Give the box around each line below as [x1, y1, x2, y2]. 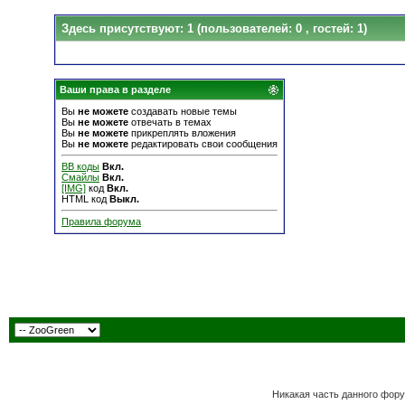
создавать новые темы [128, 106, 237, 117]
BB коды [61, 161, 99, 172]
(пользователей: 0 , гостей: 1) [197, 22, 367, 35]
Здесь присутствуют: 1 [61, 22, 197, 35]
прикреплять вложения [128, 127, 236, 138]
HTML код [61, 193, 109, 204]
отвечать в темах [128, 117, 212, 127]
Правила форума [61, 216, 141, 227]
